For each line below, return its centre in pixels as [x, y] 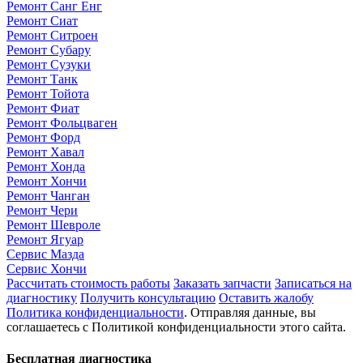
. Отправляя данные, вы [250, 312]
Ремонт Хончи [47, 181]
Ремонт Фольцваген [62, 122]
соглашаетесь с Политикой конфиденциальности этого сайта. [176, 327]
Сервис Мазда [45, 254]
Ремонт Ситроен [52, 35]
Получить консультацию [148, 297]
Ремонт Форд [43, 137]
